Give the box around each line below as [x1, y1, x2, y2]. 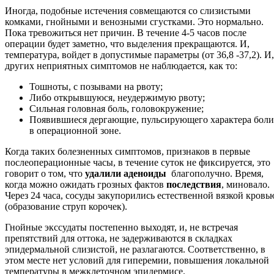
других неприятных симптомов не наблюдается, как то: [5, 60, 237, 71]
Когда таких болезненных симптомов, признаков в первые [5, 146, 250, 157]
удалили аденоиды [85, 168, 166, 179]
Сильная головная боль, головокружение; [29, 103, 204, 114]
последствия [166, 179, 221, 190]
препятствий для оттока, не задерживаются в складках [5, 232, 232, 243]
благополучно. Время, [166, 168, 264, 179]
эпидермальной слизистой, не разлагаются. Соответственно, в [5, 243, 265, 254]
